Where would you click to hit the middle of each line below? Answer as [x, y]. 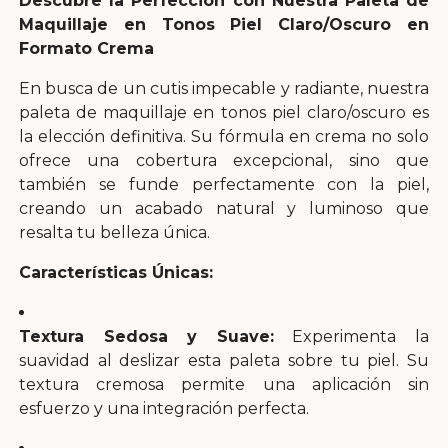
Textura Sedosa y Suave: [146, 336]
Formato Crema [86, 48]
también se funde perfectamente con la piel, [224, 184]
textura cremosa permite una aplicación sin [224, 384]
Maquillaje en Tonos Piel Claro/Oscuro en [224, 24]
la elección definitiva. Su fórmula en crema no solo [224, 136]
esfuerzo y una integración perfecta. [163, 408]
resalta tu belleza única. [114, 232]
